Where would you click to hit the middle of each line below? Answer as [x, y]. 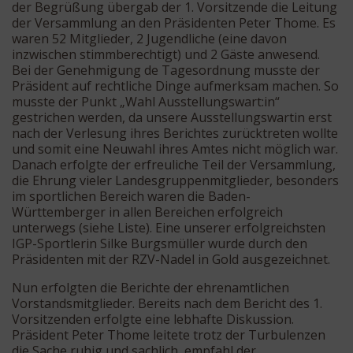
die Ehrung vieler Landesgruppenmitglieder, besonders [175, 180]
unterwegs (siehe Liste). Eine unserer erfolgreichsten [169, 227]
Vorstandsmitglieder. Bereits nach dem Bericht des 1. [167, 303]
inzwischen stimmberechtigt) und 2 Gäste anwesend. [166, 54]
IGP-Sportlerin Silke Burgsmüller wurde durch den [160, 243]
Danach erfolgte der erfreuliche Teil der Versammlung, [174, 164]
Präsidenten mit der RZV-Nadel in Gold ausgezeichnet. [171, 259]
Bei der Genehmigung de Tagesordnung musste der [166, 70]
